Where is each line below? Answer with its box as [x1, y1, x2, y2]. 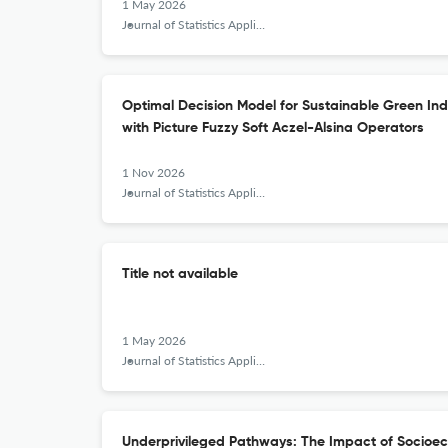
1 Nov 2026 [122, 165, 185, 180]
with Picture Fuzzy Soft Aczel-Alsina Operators [122, 121, 424, 135]
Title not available [122, 267, 238, 281]
